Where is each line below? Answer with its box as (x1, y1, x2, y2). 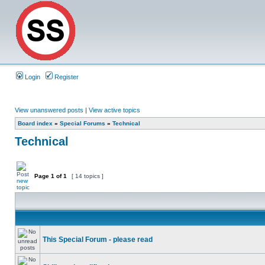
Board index (18, 120, 53, 127)
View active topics (89, 106, 140, 114)
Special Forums (60, 120, 105, 127)
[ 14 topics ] (70, 173, 105, 179)
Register (53, 73, 79, 80)
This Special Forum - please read (43, 235, 153, 244)
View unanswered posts (15, 106, 83, 114)
